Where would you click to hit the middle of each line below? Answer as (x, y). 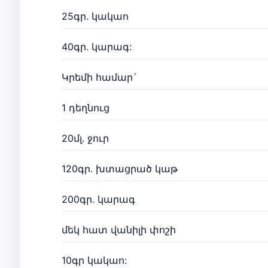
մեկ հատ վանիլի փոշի (119, 229)
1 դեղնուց (86, 107)
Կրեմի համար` (100, 77)
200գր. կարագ (98, 199)
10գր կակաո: (94, 260)
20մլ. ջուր (85, 138)
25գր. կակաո (95, 16)
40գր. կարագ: (97, 46)
